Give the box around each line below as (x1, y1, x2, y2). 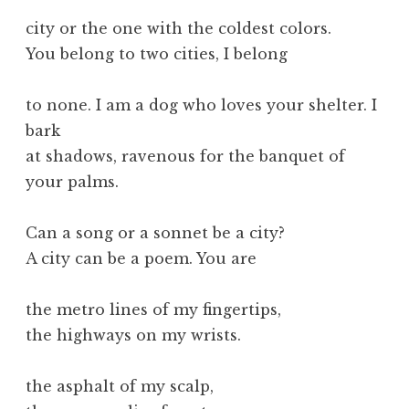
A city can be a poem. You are (26, 248, 257, 267)
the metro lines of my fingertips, (26, 299, 281, 319)
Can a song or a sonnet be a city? (26, 223, 285, 242)
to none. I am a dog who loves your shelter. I (26, 95, 377, 114)
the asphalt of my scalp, (26, 376, 214, 395)
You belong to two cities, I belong (26, 44, 288, 63)
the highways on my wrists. (26, 325, 241, 344)
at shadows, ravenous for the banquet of (26, 146, 345, 165)
